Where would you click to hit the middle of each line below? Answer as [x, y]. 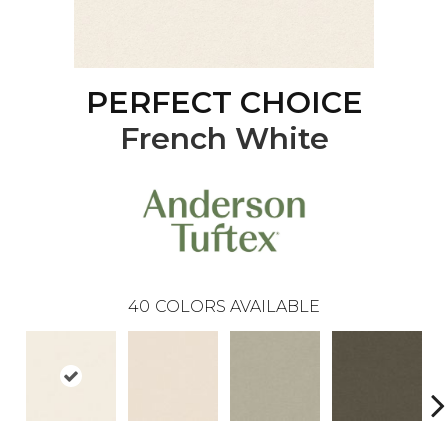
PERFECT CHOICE [224, 103]
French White [224, 139]
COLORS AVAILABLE [237, 307]
